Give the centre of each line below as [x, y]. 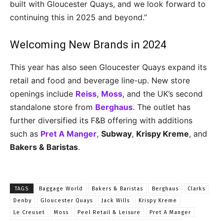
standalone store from [53, 107]
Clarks [196, 189]
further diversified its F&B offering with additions [101, 120]
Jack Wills [116, 201]
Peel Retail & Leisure [109, 212]
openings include [43, 94]
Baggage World [61, 189]
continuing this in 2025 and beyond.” [78, 17]
